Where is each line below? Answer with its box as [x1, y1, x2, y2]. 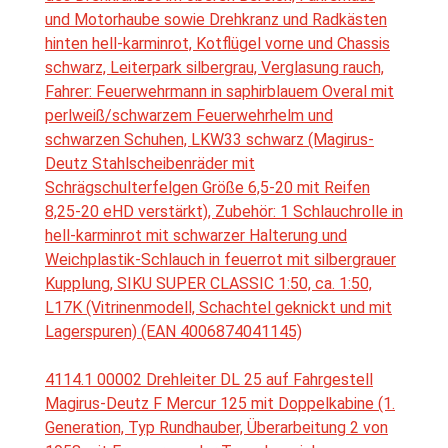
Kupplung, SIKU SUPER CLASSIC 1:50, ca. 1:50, [45, 274, 372, 294]
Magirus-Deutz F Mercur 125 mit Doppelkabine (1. [45, 394, 395, 414]
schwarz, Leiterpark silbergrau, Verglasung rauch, [45, 58, 384, 78]
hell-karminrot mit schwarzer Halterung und [45, 226, 347, 246]
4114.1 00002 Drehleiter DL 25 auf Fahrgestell [45, 370, 373, 390]
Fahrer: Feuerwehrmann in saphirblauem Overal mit [45, 82, 394, 102]
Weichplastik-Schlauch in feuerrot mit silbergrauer [45, 250, 396, 270]
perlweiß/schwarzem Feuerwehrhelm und [45, 106, 333, 126]
